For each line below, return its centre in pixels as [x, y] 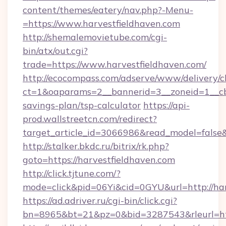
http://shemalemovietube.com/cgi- [95, 37]
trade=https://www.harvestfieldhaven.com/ [115, 64]
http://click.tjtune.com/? [72, 173]
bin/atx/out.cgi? [55, 51]
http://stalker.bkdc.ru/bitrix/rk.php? [96, 146]
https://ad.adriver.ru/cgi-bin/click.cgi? [100, 201]
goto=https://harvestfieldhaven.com [99, 160]
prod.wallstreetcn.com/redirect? [90, 119]
